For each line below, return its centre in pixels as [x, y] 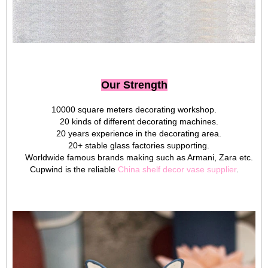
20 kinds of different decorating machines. [134, 121]
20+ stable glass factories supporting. [134, 145]
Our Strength [134, 85]
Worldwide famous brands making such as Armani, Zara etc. [134, 157]
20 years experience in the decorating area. [134, 133]
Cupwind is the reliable [74, 169]
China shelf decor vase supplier [177, 169]
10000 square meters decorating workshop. [134, 109]
